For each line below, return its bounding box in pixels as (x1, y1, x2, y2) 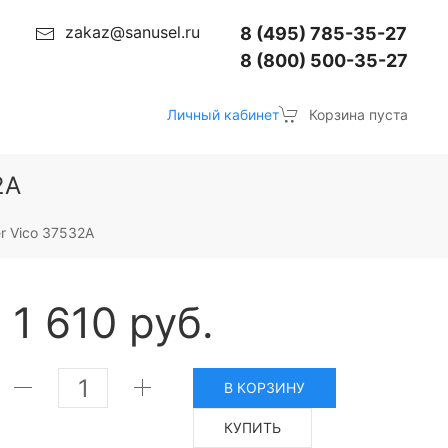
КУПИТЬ (224, 419, 282, 436)
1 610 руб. (13, 297, 215, 348)
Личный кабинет (167, 105, 279, 123)
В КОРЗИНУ (224, 379, 306, 396)
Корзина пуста (309, 105, 408, 123)
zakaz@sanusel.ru (65, 22, 200, 42)
